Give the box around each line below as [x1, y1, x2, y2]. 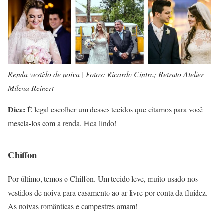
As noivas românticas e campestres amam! [8, 201, 138, 212]
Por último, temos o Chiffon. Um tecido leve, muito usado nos [8, 174, 198, 184]
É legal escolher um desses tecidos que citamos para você [25, 104, 203, 115]
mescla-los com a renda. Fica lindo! [8, 118, 117, 129]
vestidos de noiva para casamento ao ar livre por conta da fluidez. [8, 187, 208, 198]
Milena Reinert [8, 83, 54, 93]
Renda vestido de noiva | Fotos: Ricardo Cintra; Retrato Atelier [8, 69, 204, 80]
